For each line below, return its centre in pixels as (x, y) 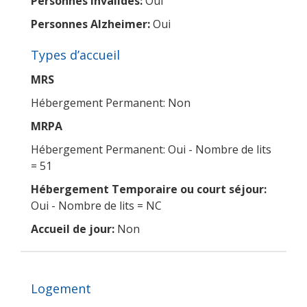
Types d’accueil (75, 54)
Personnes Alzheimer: (90, 24)
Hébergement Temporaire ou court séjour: (149, 189)
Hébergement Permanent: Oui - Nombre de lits (151, 149)
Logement (61, 288)
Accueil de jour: (73, 229)
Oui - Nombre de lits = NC (96, 205)
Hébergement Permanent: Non (111, 102)
